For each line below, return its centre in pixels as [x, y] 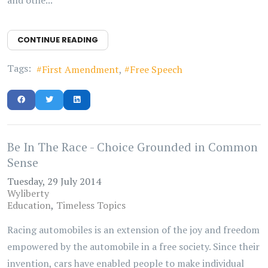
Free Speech [156, 69]
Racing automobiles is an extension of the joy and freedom [133, 229]
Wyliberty [28, 193]
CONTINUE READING [58, 39]
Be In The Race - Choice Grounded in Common [133, 147]
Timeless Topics [91, 205]
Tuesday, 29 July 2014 [54, 181]
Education [29, 205]
